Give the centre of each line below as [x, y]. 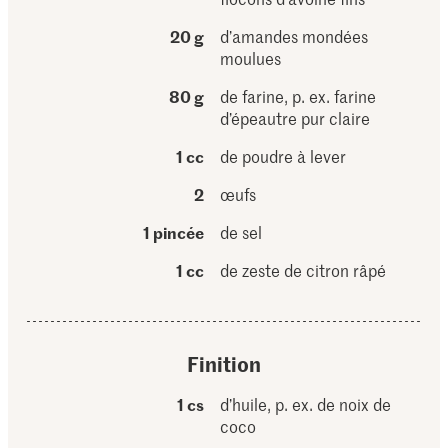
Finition [223, 363]
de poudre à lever [283, 156]
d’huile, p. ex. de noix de [306, 404]
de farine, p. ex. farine [298, 96]
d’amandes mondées [294, 36]
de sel [241, 232]
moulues [251, 58]
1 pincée [174, 232]
